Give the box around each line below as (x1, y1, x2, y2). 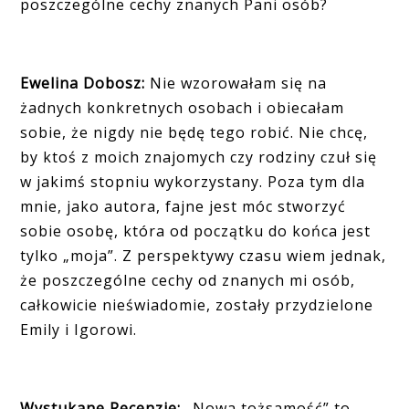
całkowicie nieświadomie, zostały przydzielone (20, 295, 374, 316)
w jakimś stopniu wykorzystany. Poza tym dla (20, 172, 366, 193)
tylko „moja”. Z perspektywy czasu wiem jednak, (20, 246, 387, 267)
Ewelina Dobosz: (20, 73, 146, 94)
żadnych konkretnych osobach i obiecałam (20, 98, 345, 119)
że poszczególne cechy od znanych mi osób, (20, 270, 356, 291)
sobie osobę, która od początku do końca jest (20, 221, 372, 242)
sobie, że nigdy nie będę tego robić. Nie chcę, (20, 122, 369, 143)
